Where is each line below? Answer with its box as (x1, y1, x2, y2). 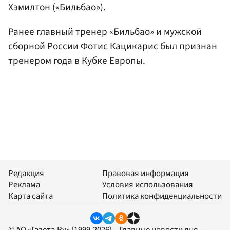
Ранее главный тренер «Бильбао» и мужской (8, 24, 202, 39)
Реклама (8, 178, 40, 191)
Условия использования (102, 178, 193, 191)
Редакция (8, 167, 44, 180)
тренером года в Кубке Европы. (8, 53, 145, 68)
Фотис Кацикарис (81, 39, 158, 53)
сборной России (8, 39, 81, 53)
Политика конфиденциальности (102, 189, 222, 202)
